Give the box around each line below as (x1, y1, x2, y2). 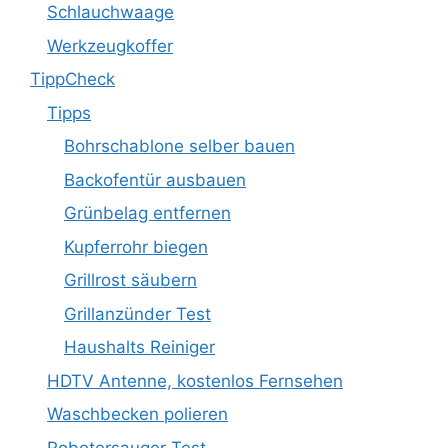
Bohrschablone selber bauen (64, 136, 295, 157)
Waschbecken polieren (47, 404, 228, 425)
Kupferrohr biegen (64, 236, 208, 257)
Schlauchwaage (47, 2, 174, 23)
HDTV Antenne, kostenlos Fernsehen (47, 370, 343, 391)
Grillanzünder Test (64, 303, 211, 324)
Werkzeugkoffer (47, 35, 173, 56)
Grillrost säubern (64, 270, 197, 291)
